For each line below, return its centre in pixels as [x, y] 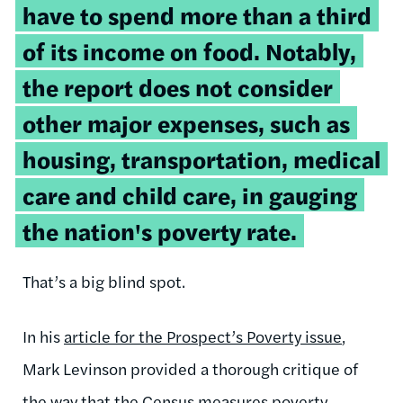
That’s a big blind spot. [106, 281]
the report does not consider [178, 86]
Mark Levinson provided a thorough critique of [190, 368]
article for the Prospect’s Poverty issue [203, 336]
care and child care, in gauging [190, 194]
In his [43, 336]
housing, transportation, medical [201, 158]
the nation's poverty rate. [160, 230]
